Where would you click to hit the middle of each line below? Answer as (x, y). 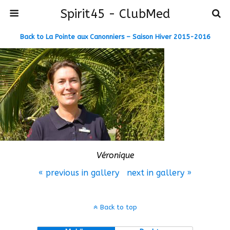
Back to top (118, 207)
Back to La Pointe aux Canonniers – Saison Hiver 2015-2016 (115, 37)
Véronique (115, 155)
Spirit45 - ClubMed (115, 14)
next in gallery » (159, 173)
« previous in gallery (79, 173)
